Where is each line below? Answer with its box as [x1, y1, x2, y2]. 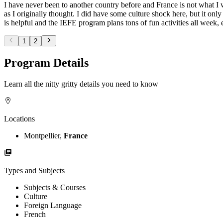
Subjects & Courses [24, 183, 86, 192]
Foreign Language [24, 201, 82, 210]
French [24, 210, 46, 219]
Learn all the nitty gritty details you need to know [4, 79, 158, 88]
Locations [4, 114, 35, 123]
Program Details [4, 56, 89, 69]
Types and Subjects [4, 166, 65, 175]
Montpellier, [24, 131, 64, 140]
